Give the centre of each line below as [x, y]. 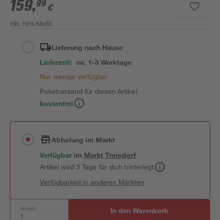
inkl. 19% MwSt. [32, 25]
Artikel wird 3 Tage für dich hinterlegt [97, 167]
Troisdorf [121, 155]
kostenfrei [57, 103]
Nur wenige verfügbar [74, 76]
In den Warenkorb [139, 210]
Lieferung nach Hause [87, 47]
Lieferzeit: [56, 62]
